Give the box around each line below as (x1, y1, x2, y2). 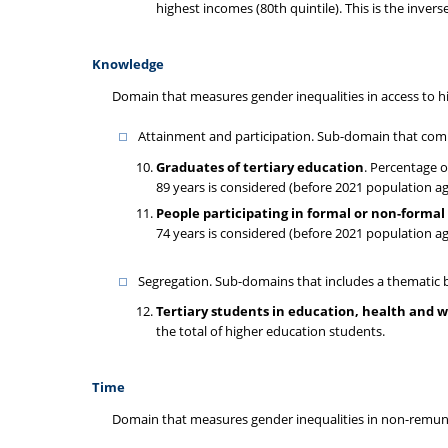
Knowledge (92, 55, 164, 73)
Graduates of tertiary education (156, 157, 364, 176)
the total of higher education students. (156, 322, 385, 340)
